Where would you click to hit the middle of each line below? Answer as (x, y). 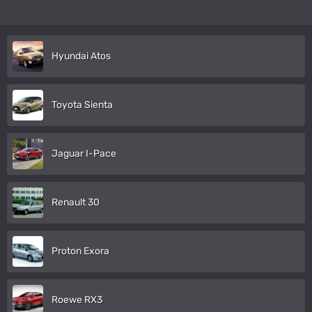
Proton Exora (80, 251)
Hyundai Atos (81, 56)
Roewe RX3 (77, 299)
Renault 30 (76, 202)
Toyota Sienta (82, 104)
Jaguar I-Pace (84, 153)
